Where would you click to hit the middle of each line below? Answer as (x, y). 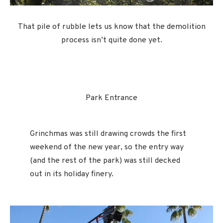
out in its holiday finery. (72, 174)
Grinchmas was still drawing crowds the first (108, 134)
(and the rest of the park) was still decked (105, 161)
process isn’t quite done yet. (111, 40)
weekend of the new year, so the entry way (107, 147)
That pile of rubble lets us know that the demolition (111, 27)
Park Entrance (111, 98)
